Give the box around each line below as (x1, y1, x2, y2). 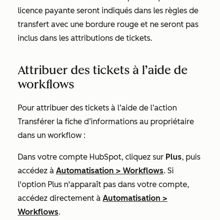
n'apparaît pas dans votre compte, (62, 180, 189, 189)
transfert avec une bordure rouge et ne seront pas (18, 20, 198, 29)
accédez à (18, 166, 56, 175)
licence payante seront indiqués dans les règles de (18, 6, 198, 15)
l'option (18, 180, 48, 189)
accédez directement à (18, 193, 103, 203)
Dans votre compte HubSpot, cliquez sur (18, 152, 165, 162)
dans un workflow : (18, 131, 85, 140)
